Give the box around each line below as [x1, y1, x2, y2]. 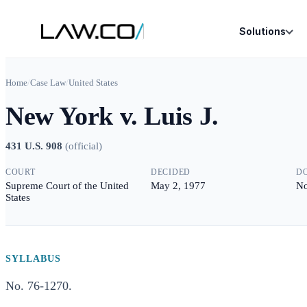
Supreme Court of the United [5, 180, 129, 191]
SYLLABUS [5, 254, 61, 264]
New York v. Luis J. [5, 101, 219, 130]
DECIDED [151, 167, 191, 177]
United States [69, 77, 118, 88]
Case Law [30, 77, 66, 88]
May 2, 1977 [151, 180, 206, 191]
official [69, 140, 99, 151]
